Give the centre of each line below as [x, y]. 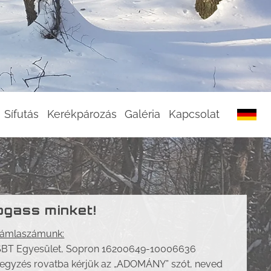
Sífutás [21, 114]
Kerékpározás [82, 114]
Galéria [142, 114]
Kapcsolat [194, 114]
